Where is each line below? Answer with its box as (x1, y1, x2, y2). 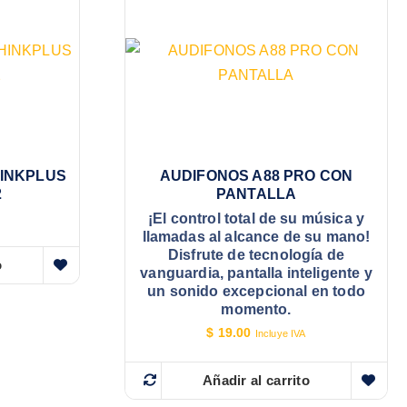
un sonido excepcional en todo (147, 283, 365, 300)
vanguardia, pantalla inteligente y (140, 265, 372, 282)
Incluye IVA (254, 327, 306, 339)
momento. (221, 302, 292, 318)
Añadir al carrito (202, 372, 311, 388)
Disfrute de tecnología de (168, 247, 345, 263)
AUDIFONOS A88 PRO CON (159, 168, 353, 184)
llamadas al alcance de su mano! (142, 229, 371, 245)
